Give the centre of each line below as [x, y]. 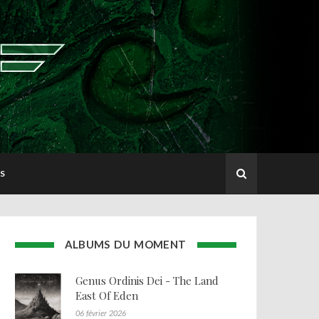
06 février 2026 [100, 313]
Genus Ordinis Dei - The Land [147, 280]
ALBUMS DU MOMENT [125, 244]
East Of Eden [106, 295]
